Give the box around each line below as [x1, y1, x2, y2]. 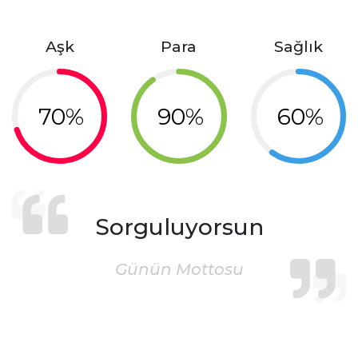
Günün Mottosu [114, 260, 244, 280]
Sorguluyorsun [94, 213, 264, 241]
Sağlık [273, 37, 323, 56]
